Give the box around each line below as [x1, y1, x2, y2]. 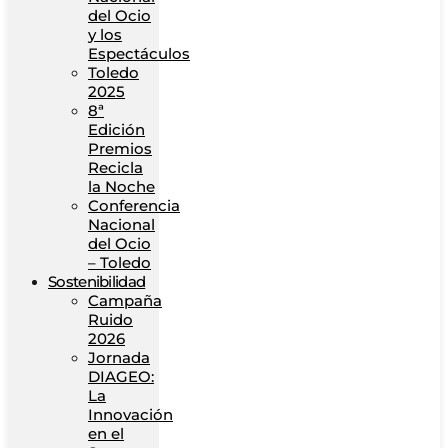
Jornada [88, 348, 150, 367]
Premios [88, 139, 152, 158]
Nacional [88, 215, 155, 234]
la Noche [88, 177, 155, 196]
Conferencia [88, 196, 180, 215]
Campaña [88, 291, 162, 310]
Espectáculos [88, 44, 190, 63]
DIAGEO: [88, 367, 154, 386]
